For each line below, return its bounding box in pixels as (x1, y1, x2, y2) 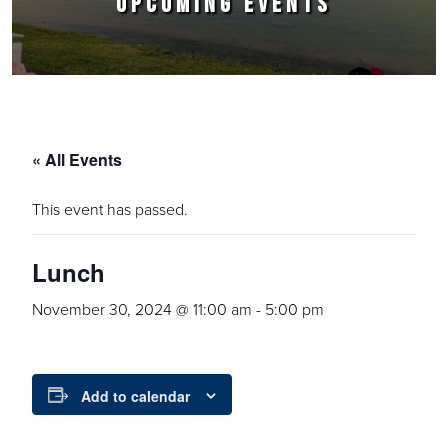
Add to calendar (81, 386, 190, 407)
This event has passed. (32, 198, 188, 220)
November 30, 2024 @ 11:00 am (32, 298, 252, 320)
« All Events (32, 148, 122, 171)
